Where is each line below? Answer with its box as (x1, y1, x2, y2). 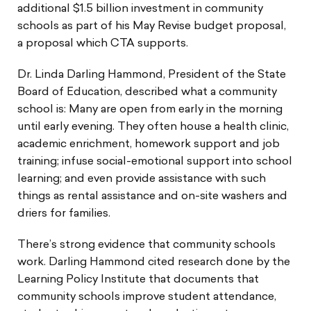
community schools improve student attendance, (17, 292, 276, 303)
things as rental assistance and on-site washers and (17, 191, 287, 203)
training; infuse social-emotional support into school (17, 156, 292, 168)
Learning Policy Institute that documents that (17, 274, 259, 286)
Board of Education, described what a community (17, 87, 277, 99)
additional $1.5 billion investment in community (17, 3, 263, 15)
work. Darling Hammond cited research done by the (17, 257, 290, 269)
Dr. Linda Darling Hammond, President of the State (17, 69, 286, 81)
